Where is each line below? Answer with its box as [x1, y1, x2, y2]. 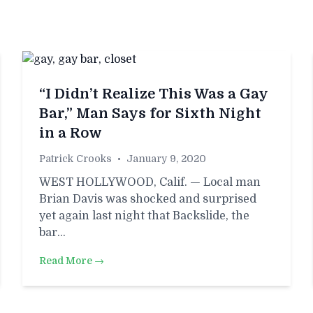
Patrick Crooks [39, 153, 112, 164]
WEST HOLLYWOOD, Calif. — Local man [39, 176, 261, 189]
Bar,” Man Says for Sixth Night [39, 105, 261, 122]
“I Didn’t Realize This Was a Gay [39, 86, 268, 102]
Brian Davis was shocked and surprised [39, 193, 256, 205]
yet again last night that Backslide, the [39, 210, 249, 222]
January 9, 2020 [126, 153, 206, 164]
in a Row [39, 125, 102, 141]
